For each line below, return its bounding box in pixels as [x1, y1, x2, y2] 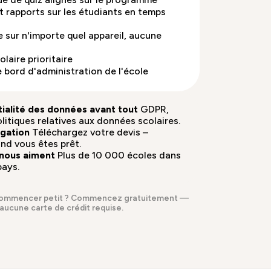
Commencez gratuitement [70, 192, 178, 203]
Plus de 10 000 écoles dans [57, 149, 181, 162]
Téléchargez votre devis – [31, 126, 148, 139]
